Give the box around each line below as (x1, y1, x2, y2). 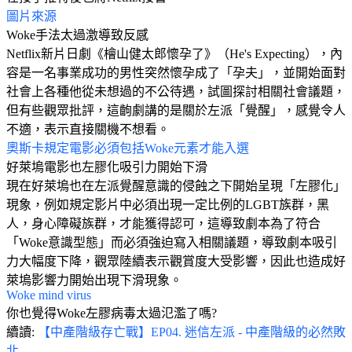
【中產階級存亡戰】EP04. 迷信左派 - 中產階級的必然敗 (38, 324, 346, 339)
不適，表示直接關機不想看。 (6, 122, 170, 136)
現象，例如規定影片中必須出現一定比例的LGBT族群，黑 (6, 197, 329, 211)
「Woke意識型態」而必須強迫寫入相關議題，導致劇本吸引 (6, 235, 337, 249)
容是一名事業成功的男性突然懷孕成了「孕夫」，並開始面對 (6, 65, 346, 79)
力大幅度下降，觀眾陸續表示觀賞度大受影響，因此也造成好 (6, 254, 346, 268)
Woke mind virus (6, 288, 91, 302)
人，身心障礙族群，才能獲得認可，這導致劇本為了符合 (6, 216, 321, 230)
